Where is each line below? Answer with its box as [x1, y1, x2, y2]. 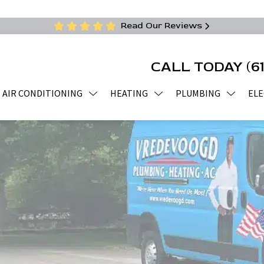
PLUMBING [176, 87, 220, 99]
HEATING [110, 87, 148, 99]
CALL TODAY [151, 58, 246, 75]
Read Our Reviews [121, 20, 202, 31]
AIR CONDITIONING [2, 87, 82, 99]
